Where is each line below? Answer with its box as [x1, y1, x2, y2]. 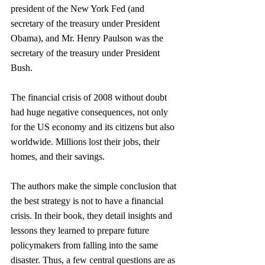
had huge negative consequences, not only [11, 107, 170, 117]
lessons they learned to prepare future [11, 225, 151, 235]
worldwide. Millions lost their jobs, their [11, 137, 162, 147]
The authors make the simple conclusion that [11, 181, 179, 191]
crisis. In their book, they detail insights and [11, 211, 174, 221]
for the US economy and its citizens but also [11, 122, 177, 132]
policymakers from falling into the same [11, 240, 160, 250]
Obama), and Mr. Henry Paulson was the [11, 33, 166, 43]
